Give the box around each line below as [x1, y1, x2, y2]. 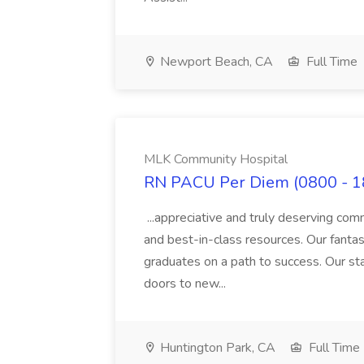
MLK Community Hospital [144, 150, 288, 168]
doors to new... [144, 275, 229, 292]
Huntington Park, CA [157, 339, 275, 357]
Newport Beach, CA [157, 53, 273, 71]
